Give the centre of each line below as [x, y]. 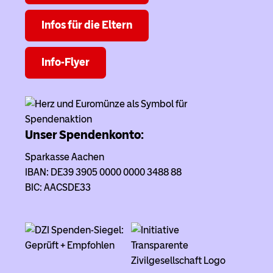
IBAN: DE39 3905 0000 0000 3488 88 [103, 172]
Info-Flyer [65, 62]
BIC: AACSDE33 [58, 188]
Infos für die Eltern [87, 25]
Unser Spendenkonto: [84, 134]
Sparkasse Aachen [64, 157]
